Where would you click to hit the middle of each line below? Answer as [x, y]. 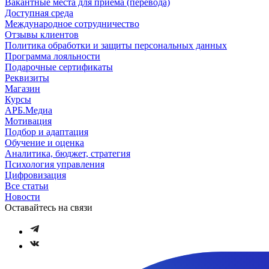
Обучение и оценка [44, 142]
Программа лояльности [53, 56]
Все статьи [27, 186]
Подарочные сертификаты [59, 67]
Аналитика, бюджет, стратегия [68, 153]
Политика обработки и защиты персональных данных [116, 45]
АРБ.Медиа [29, 110]
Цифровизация [35, 175]
